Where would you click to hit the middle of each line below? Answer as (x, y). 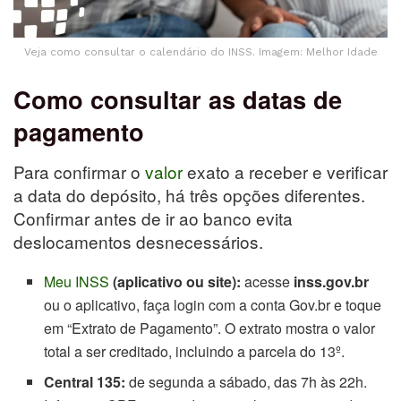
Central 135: (85, 382)
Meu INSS (79, 282)
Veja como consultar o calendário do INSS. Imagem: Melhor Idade (200, 51)
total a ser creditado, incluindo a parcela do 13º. (195, 352)
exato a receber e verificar (285, 172)
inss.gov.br (332, 282)
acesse (268, 282)
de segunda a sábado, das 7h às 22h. (247, 382)
